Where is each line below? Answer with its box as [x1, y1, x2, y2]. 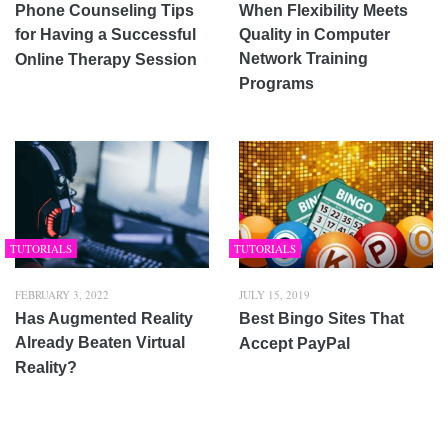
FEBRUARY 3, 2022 [15, 286, 109, 302]
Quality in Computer [239, 26, 390, 44]
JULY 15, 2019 [239, 286, 310, 302]
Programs [239, 75, 314, 93]
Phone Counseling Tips [15, 2, 194, 20]
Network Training [239, 50, 368, 68]
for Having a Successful [15, 26, 196, 44]
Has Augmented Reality [15, 309, 193, 327]
